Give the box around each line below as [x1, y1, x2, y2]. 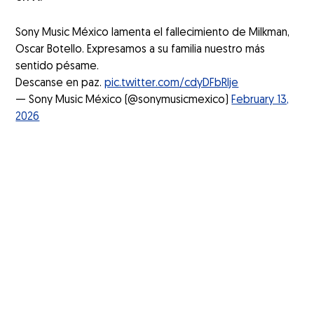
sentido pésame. [15, 60, 100, 72]
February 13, [231, 94, 289, 106]
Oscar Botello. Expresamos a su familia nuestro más [15, 43, 266, 55]
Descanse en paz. [15, 77, 105, 89]
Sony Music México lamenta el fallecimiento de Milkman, [15, 27, 290, 39]
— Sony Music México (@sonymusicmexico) [15, 94, 232, 106]
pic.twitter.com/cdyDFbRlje [104, 77, 239, 89]
